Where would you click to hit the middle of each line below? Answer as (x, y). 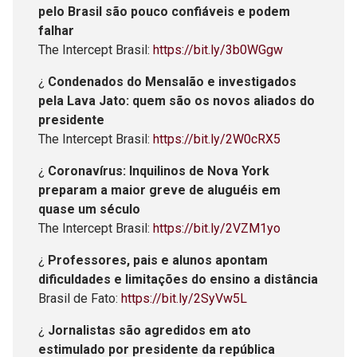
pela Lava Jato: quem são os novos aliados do (177, 100)
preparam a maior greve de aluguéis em (159, 190)
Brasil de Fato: (80, 298)
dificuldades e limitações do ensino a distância (178, 279)
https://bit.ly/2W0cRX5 (215, 139)
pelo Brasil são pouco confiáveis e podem (164, 11)
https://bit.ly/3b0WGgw (218, 49)
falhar (56, 30)
